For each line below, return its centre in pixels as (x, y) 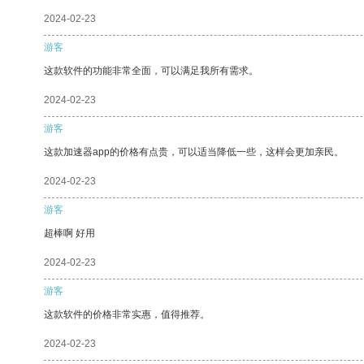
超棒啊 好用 (69, 233)
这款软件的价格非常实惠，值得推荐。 (127, 314)
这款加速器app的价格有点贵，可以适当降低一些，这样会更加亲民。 (194, 152)
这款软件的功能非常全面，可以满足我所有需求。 (151, 70)
